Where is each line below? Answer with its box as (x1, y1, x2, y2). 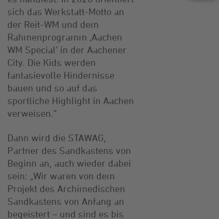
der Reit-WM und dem (7, 18, 99, 30)
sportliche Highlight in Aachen (7, 94, 134, 106)
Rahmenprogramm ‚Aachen (7, 31, 122, 43)
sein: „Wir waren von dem (7, 170, 115, 181)
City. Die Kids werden (7, 56, 96, 68)
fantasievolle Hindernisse (7, 69, 114, 81)
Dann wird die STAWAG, (7, 131, 106, 143)
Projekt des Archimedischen (7, 182, 125, 194)
